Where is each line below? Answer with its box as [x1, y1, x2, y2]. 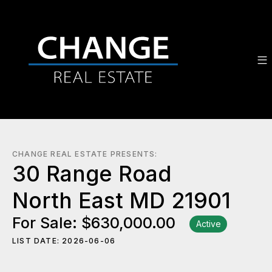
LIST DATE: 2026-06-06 [12, 236, 116, 246]
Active [195, 219, 221, 229]
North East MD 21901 [12, 187, 231, 214]
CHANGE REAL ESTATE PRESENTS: [12, 149, 158, 158]
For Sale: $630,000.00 [12, 214, 180, 232]
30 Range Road [12, 160, 171, 187]
